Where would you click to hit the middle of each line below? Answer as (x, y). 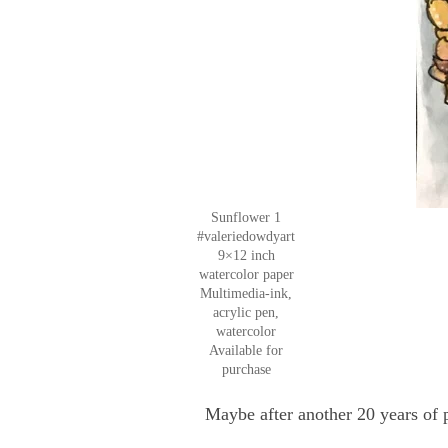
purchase (246, 370)
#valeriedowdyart (246, 237)
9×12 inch (246, 256)
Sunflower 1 (246, 218)
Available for (246, 351)
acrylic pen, (246, 313)
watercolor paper (246, 275)
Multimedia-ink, (246, 294)
